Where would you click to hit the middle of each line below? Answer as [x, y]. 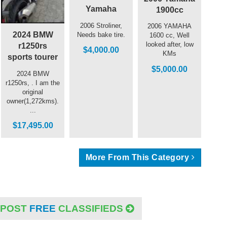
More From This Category [137, 157]
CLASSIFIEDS [91, 208]
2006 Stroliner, [101, 25]
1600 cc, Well [169, 35]
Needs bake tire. [101, 34]
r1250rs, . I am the [33, 83]
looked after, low [169, 45]
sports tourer [33, 57]
